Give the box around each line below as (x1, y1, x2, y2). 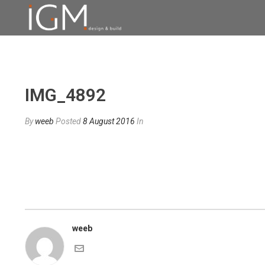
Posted (56, 117, 83, 126)
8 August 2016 (83, 117, 135, 126)
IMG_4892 (25, 85, 106, 105)
